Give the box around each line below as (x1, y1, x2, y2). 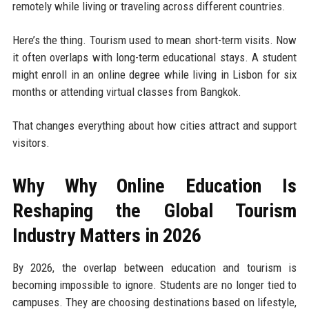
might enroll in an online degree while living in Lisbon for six (12, 68, 297, 82)
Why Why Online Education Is (12, 175, 297, 198)
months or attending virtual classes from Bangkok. (12, 85, 241, 99)
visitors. (12, 136, 50, 150)
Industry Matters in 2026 (12, 224, 201, 248)
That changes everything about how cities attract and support (12, 119, 297, 133)
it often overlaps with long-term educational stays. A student (12, 50, 297, 65)
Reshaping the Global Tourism (12, 199, 297, 223)
